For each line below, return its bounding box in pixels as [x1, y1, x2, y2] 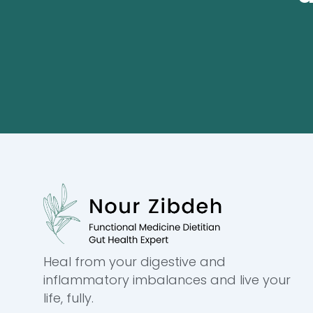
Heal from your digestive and [43, 252, 226, 270]
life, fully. [43, 289, 94, 307]
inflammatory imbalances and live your [43, 270, 291, 289]
